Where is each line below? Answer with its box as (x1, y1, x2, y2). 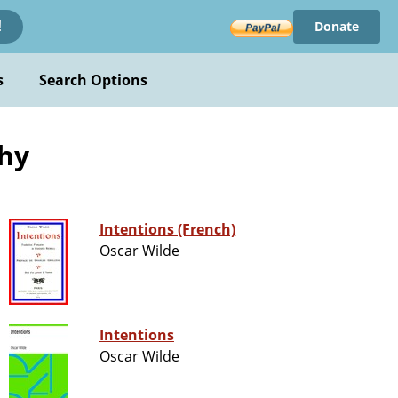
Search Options (38, 70, 148, 90)
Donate (314, 18, 359, 35)
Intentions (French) (99, 219, 236, 240)
